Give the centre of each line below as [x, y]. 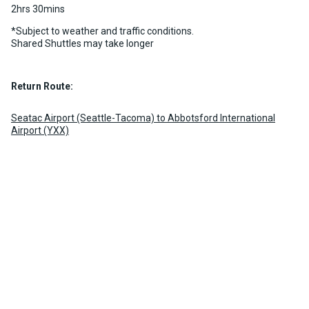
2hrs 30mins [38, 9]
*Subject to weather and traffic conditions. [102, 31]
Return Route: [42, 87]
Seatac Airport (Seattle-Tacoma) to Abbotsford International [143, 118]
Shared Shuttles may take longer [82, 44]
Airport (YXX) [40, 131]
